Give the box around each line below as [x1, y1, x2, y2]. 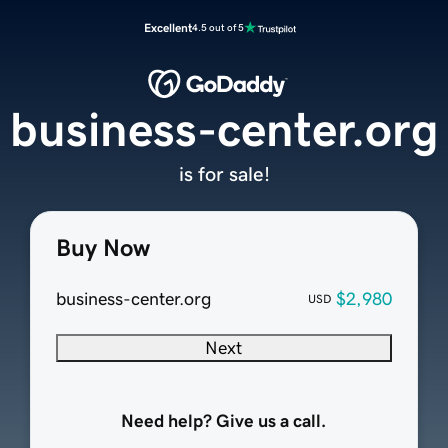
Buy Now [55, 236, 150, 261]
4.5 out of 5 [192, 22, 244, 33]
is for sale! [178, 164, 270, 185]
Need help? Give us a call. [121, 412, 327, 431]
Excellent [144, 22, 192, 34]
